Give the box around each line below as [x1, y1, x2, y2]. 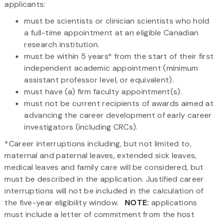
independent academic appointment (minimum [24, 62, 198, 73]
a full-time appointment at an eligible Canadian [24, 27, 199, 38]
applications [151, 197, 197, 208]
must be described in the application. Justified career [4, 173, 204, 184]
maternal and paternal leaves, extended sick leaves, [4, 150, 197, 161]
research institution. [24, 39, 100, 50]
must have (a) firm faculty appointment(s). [24, 86, 182, 97]
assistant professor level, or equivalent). [24, 74, 174, 85]
